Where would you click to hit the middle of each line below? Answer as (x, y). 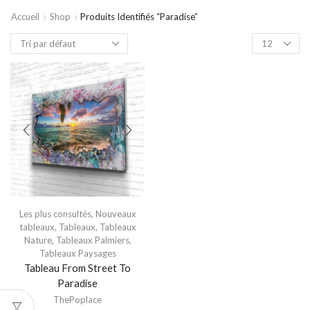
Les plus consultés (55, 214)
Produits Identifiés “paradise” (139, 17)
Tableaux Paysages (77, 253)
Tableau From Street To (77, 268)
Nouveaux (116, 214)
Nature (38, 240)
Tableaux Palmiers (92, 240)
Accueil (25, 17)
